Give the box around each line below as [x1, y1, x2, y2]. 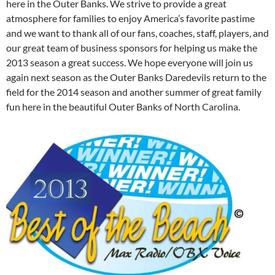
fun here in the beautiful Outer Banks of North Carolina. [6, 101, 240, 112]
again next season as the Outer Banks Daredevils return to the [6, 71, 266, 83]
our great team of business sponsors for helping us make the [6, 42, 257, 53]
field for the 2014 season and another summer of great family [6, 86, 261, 98]
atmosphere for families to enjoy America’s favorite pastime [6, 12, 255, 24]
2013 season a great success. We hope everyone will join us [6, 56, 253, 68]
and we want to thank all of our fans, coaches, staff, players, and [6, 27, 269, 39]
